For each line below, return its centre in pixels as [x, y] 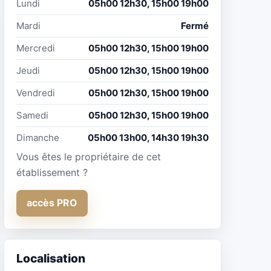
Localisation [51, 258]
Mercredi [36, 48]
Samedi [32, 115]
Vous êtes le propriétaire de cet [89, 156]
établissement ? [52, 172]
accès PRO [52, 203]
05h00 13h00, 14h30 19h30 [148, 137]
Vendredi [36, 93]
